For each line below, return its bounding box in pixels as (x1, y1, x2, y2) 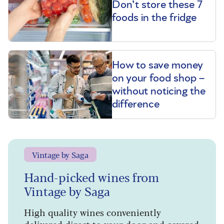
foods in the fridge (112, 12, 196, 23)
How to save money (112, 59, 203, 71)
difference (112, 98, 159, 110)
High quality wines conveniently (24, 205, 161, 219)
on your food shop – (112, 72, 204, 84)
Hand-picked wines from (24, 168, 159, 186)
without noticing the (112, 85, 205, 97)
